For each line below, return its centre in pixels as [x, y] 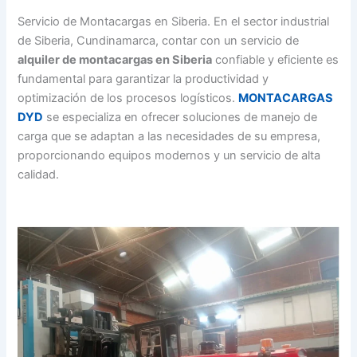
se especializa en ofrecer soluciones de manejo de [180, 117]
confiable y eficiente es [276, 59]
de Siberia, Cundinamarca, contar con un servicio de [159, 40]
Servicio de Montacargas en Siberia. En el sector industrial [174, 21]
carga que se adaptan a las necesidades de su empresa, [169, 136]
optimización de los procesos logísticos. [128, 98]
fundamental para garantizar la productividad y [143, 78]
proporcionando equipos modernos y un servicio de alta [169, 155]
